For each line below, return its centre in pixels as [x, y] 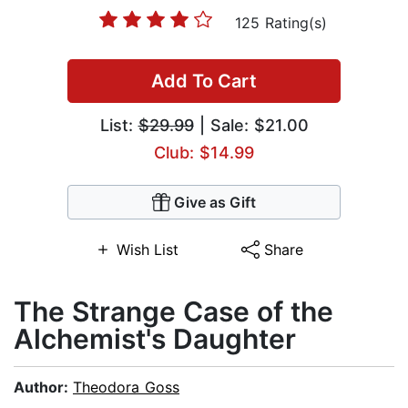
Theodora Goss [126, 388]
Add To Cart [204, 82]
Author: [43, 388]
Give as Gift [215, 203]
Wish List [147, 250]
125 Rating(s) [280, 23]
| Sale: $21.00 [251, 126]
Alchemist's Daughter [155, 339]
